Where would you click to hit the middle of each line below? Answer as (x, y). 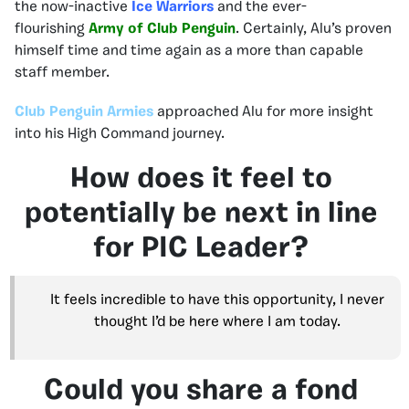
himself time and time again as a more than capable (189, 51)
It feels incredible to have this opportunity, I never (217, 300)
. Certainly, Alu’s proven (314, 29)
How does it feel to (201, 180)
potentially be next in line (201, 215)
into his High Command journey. (120, 134)
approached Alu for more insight (263, 112)
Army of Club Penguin (162, 29)
